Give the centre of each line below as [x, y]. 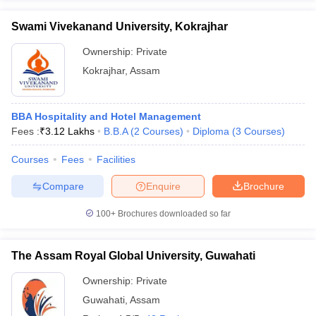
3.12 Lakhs [70, 131]
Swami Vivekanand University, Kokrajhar [120, 26]
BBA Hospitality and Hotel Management [106, 116]
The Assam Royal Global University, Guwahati [133, 256]
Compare [63, 186]
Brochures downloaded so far [173, 214]
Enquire [163, 186]
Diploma [211, 131]
